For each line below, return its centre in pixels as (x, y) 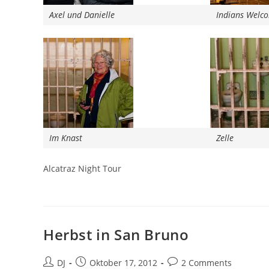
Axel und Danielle (82, 15)
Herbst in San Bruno (116, 234)
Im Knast (66, 138)
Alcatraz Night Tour (82, 168)
